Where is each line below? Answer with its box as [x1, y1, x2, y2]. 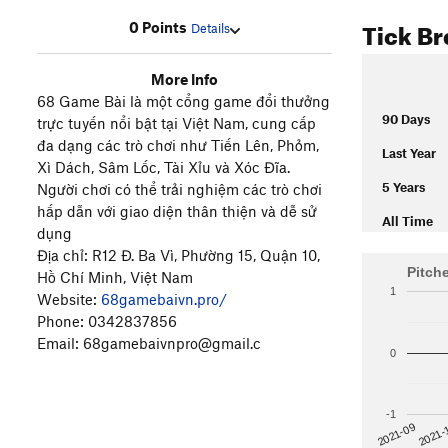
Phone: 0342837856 [37, 312, 177, 331]
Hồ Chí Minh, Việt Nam [37, 268, 193, 287]
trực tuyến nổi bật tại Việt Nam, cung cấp [37, 114, 316, 133]
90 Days [382, 111, 430, 127]
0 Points [129, 18, 187, 37]
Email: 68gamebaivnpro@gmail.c [37, 334, 261, 353]
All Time [382, 213, 433, 229]
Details [191, 20, 230, 37]
